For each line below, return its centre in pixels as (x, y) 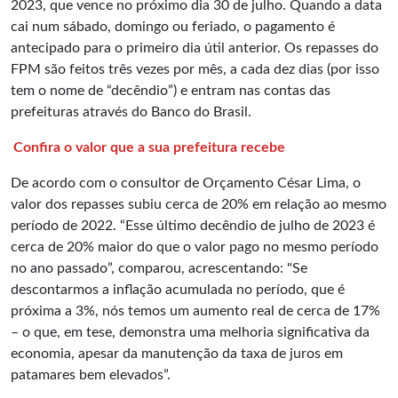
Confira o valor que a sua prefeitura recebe (150, 148)
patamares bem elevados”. (91, 375)
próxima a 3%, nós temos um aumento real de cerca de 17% (195, 311)
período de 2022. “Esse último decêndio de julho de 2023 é (193, 226)
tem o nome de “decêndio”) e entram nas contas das (171, 91)
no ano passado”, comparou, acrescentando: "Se (159, 269)
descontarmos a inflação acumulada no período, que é (178, 290)
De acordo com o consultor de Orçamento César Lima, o (186, 183)
